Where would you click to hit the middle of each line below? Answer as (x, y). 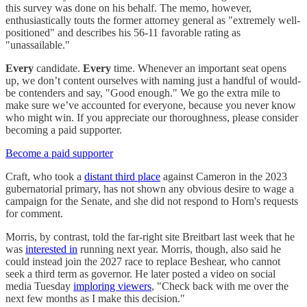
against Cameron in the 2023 (224, 176)
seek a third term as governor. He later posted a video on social (140, 273)
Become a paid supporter (59, 153)
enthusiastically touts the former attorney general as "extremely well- (153, 20)
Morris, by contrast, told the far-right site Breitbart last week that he (150, 236)
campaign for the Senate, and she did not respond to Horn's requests (152, 201)
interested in (51, 249)
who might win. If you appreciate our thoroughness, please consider (152, 117)
